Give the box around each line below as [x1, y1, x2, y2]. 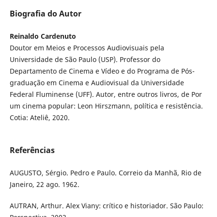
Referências [9, 145, 55, 156]
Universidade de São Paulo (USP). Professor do [9, 55, 160, 64]
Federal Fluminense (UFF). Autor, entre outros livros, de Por [9, 90, 202, 99]
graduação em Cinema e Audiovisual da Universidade [9, 78, 184, 88]
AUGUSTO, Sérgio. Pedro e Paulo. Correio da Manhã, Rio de [9, 168, 201, 178]
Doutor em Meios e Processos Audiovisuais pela [9, 43, 164, 53]
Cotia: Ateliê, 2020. [9, 113, 72, 123]
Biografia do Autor [9, 8, 81, 19]
